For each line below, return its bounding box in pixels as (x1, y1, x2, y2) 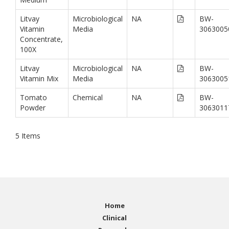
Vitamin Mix (20, 73, 58, 83)
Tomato (20, 92, 47, 102)
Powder (20, 102, 45, 112)
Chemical (73, 92, 103, 102)
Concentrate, (20, 34, 63, 44)
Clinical (102, 213, 127, 222)
